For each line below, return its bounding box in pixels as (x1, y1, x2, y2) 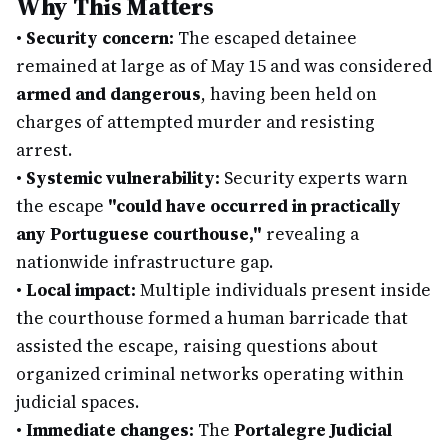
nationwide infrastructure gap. (16, 250, 273, 274)
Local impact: (26, 278, 136, 302)
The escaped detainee (174, 26, 357, 50)
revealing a (262, 222, 359, 246)
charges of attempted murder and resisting (16, 110, 375, 134)
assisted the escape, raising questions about (16, 334, 378, 358)
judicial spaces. (16, 390, 139, 414)
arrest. (16, 138, 72, 162)
